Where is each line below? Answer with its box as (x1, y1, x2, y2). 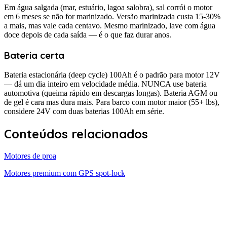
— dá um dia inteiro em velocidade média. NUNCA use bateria (4, 80, 207, 89)
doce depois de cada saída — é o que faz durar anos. (4, 30, 171, 40)
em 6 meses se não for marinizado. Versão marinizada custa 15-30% (4, 12, 220, 21)
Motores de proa (4, 152, 56, 161)
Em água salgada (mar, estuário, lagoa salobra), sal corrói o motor (4, 3, 212, 12)
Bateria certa (4, 49, 64, 61)
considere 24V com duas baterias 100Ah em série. (4, 107, 164, 116)
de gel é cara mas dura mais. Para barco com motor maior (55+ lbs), (4, 98, 219, 107)
